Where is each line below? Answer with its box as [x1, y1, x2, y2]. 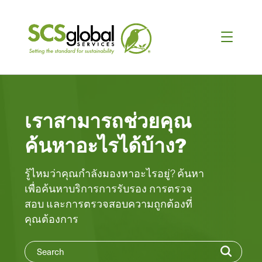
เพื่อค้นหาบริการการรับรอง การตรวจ [25, 181, 192, 195]
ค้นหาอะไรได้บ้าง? [25, 129, 187, 159]
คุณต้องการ [25, 211, 78, 226]
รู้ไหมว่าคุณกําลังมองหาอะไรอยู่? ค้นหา [25, 166, 204, 180]
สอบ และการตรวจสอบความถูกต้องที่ [25, 196, 192, 211]
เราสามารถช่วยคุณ [25, 105, 192, 135]
